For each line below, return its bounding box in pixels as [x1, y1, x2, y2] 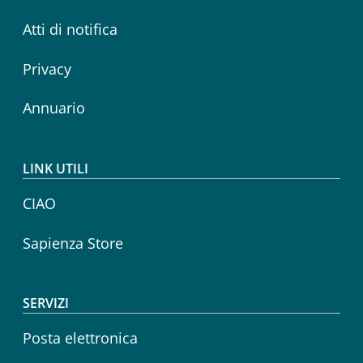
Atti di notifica [23, 19, 117, 40]
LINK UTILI [23, 160, 88, 178]
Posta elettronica [23, 328, 138, 348]
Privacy [23, 58, 71, 79]
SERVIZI [23, 294, 69, 313]
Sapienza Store [23, 233, 123, 253]
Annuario [23, 98, 85, 118]
